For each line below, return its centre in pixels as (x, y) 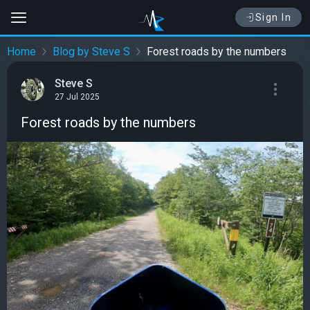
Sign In (273, 17)
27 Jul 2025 (77, 97)
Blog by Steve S (91, 52)
